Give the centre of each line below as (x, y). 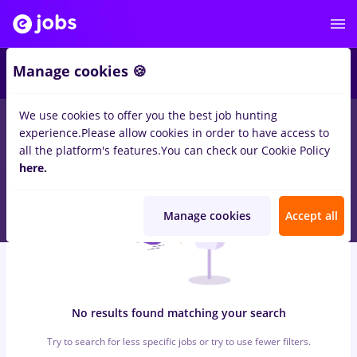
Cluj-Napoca (138, 123)
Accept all (312, 216)
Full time (65, 123)
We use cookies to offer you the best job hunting (148, 115)
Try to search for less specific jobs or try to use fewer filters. (178, 341)
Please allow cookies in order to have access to (205, 133)
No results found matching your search (178, 313)
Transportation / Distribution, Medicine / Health (137, 141)
